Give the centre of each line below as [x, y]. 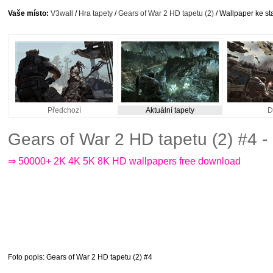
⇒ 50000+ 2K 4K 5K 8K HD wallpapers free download [124, 161]
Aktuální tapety [170, 110]
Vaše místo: [28, 13]
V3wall [62, 13]
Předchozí [64, 110]
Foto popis [25, 257]
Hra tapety [96, 13]
